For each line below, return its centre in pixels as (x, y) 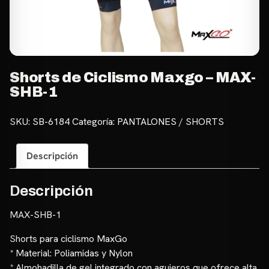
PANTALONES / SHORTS (171, 121)
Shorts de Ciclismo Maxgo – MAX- (133, 77)
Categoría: (95, 121)
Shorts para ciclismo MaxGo (68, 239)
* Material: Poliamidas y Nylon (71, 253)
